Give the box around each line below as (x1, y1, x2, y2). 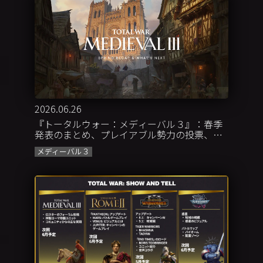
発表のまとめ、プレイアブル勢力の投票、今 (35, 127, 223, 142)
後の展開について (35, 138, 110, 153)
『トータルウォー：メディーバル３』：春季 (35, 117, 223, 131)
